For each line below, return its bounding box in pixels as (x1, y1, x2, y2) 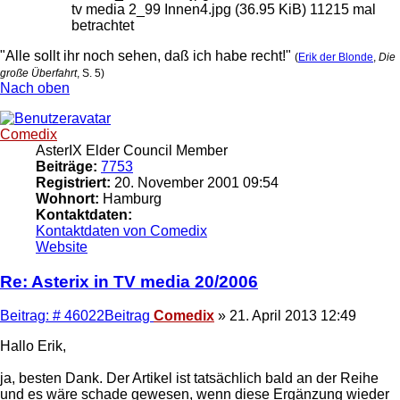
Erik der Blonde (298, 50, 373, 63)
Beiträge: (36, 158, 97, 174)
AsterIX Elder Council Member (36, 142, 228, 158)
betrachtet (71, 17, 134, 33)
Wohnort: (36, 190, 99, 206)
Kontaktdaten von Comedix (36, 222, 207, 238)
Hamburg (99, 190, 162, 206)
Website (36, 238, 87, 254)
